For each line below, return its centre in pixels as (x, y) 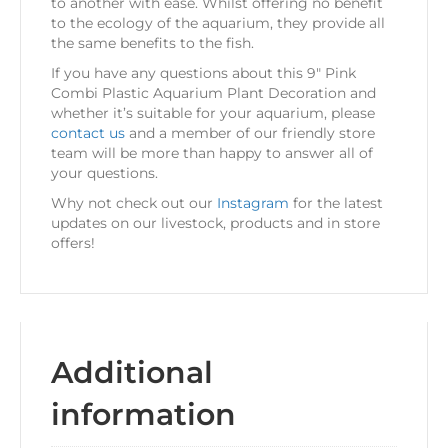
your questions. (104, 173)
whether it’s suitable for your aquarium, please (213, 113)
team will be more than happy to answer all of (212, 153)
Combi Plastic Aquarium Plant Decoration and (213, 93)
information (143, 415)
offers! (73, 243)
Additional (132, 373)
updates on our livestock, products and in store (215, 223)
